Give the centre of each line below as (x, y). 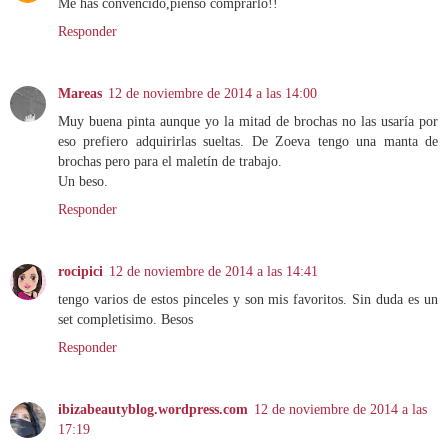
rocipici (80, 271)
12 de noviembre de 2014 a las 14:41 (213, 271)
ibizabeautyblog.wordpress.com (153, 409)
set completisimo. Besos (125, 319)
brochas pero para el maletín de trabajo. (170, 161)
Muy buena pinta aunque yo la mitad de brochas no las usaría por (248, 121)
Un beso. (83, 181)
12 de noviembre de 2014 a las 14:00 (212, 93)
